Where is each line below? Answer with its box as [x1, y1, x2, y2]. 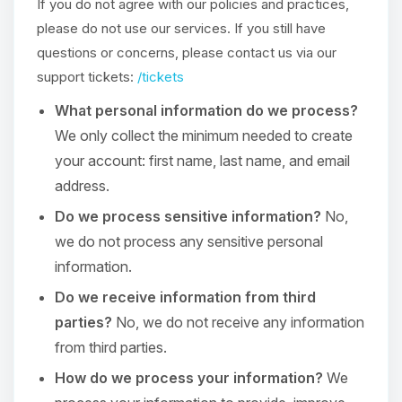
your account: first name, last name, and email [55, 152, 350, 170]
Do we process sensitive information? [55, 207, 321, 225]
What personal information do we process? [55, 101, 358, 119]
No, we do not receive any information [112, 313, 364, 331]
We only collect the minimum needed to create [55, 127, 353, 144]
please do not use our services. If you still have [37, 20, 326, 37]
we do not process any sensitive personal [55, 232, 323, 250]
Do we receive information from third [55, 288, 316, 306]
